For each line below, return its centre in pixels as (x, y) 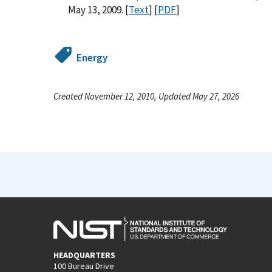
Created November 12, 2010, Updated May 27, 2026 (146, 96)
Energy (92, 57)
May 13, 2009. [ (98, 9)
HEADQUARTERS (84, 255)
